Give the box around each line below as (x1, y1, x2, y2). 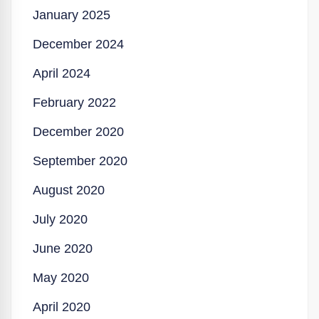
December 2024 (33, 37, 124, 51)
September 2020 (33, 154, 127, 168)
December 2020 (33, 125, 124, 139)
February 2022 (33, 95, 116, 110)
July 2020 (33, 212, 88, 226)
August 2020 (33, 183, 105, 197)
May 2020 (33, 271, 89, 285)
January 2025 (33, 8, 110, 22)
